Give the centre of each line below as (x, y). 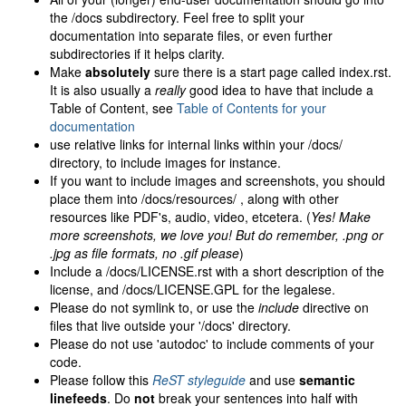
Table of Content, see (113, 108)
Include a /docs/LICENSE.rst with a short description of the (217, 271)
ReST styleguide (199, 380)
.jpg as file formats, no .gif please (145, 253)
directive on (334, 308)
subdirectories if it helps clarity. (137, 54)
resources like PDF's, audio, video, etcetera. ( (180, 217)
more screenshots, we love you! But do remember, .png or (217, 235)
